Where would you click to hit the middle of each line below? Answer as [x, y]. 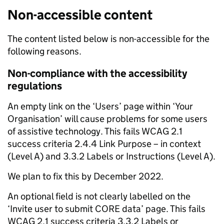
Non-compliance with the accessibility [97, 73]
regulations [35, 86]
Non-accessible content [80, 15]
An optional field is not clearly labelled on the [99, 196]
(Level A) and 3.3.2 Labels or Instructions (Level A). [111, 156]
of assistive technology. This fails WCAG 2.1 [95, 131]
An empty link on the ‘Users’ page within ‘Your [100, 106]
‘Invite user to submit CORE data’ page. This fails [106, 209]
